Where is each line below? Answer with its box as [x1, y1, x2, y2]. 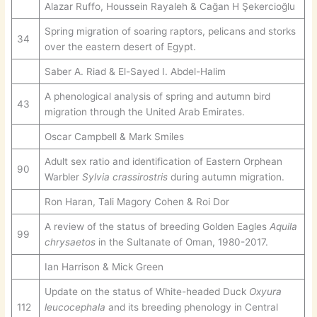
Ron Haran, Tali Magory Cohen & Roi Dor [44, 195, 229, 207]
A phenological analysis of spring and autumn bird [44, 90, 270, 102]
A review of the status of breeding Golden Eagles [44, 220, 270, 232]
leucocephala [44, 301, 105, 313]
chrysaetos [44, 236, 96, 248]
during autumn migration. [167, 171, 284, 183]
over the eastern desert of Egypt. [44, 40, 196, 52]
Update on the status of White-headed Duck [44, 285, 249, 297]
